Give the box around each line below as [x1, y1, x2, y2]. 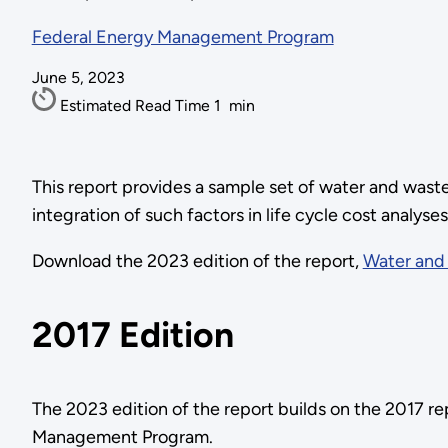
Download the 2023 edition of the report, [31, 249, 363, 272]
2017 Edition [31, 313, 234, 357]
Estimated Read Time [59, 96, 214, 116]
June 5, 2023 [31, 68, 125, 88]
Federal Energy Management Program [31, 26, 334, 49]
